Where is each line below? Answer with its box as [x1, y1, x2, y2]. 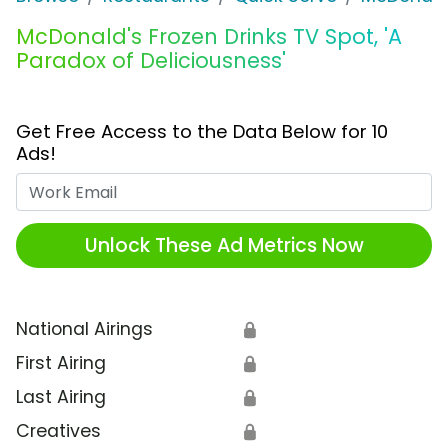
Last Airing [16, 385, 106, 410]
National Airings [16, 317, 153, 342]
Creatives [16, 419, 101, 444]
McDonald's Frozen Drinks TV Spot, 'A [16, 22, 402, 52]
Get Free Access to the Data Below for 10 [16, 119, 388, 145]
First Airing [16, 351, 106, 376]
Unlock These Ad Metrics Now [84, 231, 364, 259]
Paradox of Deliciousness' [16, 46, 286, 76]
